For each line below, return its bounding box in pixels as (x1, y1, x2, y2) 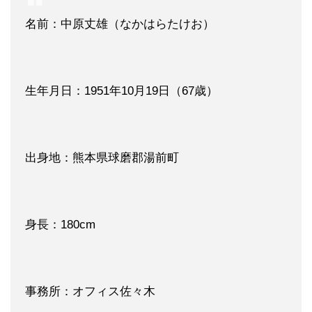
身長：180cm (25, 217, 95, 231)
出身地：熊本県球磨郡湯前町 (25, 150, 179, 164)
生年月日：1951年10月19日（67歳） (25, 84, 218, 97)
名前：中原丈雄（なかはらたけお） (25, 17, 214, 31)
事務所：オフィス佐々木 (25, 284, 155, 298)
